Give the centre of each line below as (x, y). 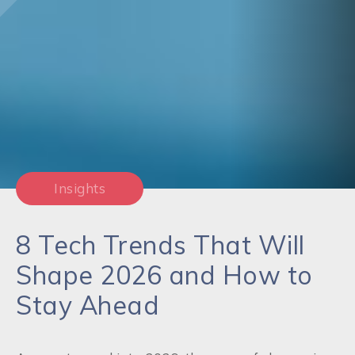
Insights (80, 189)
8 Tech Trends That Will (160, 245)
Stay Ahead (88, 305)
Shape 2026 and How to (164, 275)
